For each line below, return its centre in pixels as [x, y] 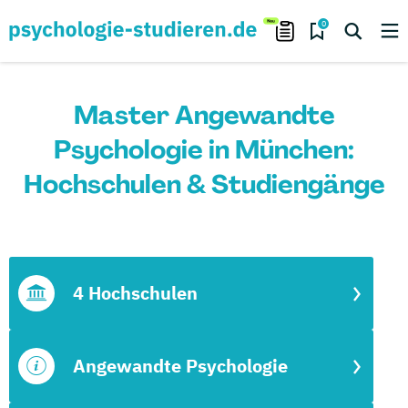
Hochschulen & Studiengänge [204, 184]
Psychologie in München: [204, 150]
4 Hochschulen [135, 293]
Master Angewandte [204, 115]
